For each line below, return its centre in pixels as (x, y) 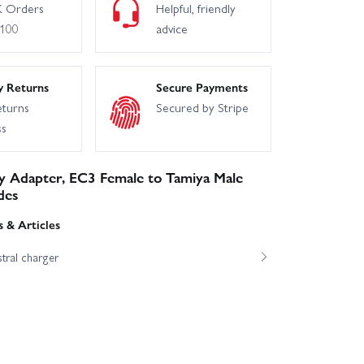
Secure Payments (201, 87)
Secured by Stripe (202, 108)
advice (171, 29)
